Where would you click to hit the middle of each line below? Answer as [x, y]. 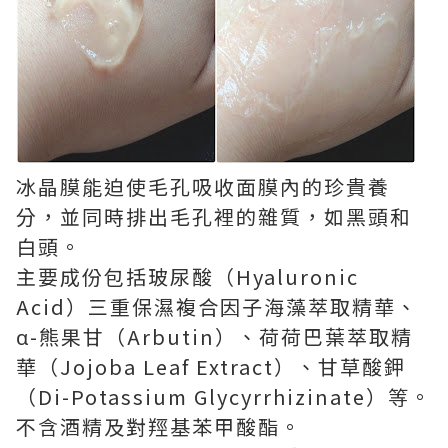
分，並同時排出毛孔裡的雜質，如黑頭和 [214, 216]
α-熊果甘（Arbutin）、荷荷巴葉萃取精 [214, 336]
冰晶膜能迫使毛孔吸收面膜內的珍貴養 [203, 186]
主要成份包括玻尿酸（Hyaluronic [187, 276]
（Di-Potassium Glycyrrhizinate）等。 [224, 396]
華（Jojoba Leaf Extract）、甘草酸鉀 [211, 366]
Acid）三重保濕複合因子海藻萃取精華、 [217, 306]
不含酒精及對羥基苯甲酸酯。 [159, 426]
